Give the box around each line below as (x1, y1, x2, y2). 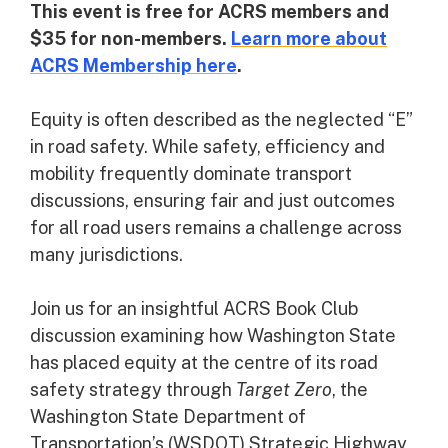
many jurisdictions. (30, 244, 183, 265)
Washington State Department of (30, 406, 306, 427)
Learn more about (231, 28, 387, 49)
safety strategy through (30, 379, 236, 400)
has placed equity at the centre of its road (30, 352, 378, 373)
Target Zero (236, 379, 332, 400)
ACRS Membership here (30, 55, 237, 76)
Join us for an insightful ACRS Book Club (30, 298, 358, 319)
